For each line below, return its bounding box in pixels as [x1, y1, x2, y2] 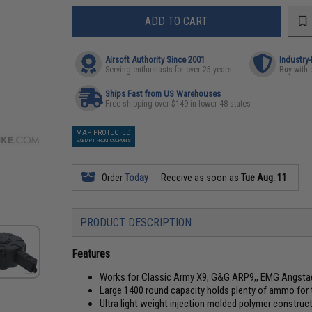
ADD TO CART [145, 14, 208, 28]
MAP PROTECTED [76, 128, 132, 137]
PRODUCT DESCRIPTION [80, 216, 192, 229]
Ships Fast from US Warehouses [105, 88, 221, 99]
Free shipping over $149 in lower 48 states [105, 99, 251, 109]
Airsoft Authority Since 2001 [105, 54, 205, 65]
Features [72, 247, 111, 260]
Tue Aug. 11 [241, 172, 288, 183]
